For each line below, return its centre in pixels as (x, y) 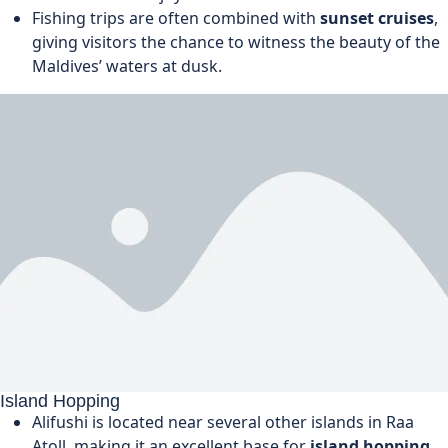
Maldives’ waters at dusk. (127, 65)
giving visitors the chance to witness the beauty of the (236, 41)
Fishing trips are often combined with (176, 17)
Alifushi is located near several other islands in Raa (223, 422)
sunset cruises (377, 17)
